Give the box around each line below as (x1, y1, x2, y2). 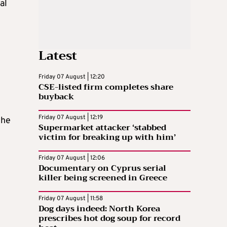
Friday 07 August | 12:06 (39, 154, 105, 162)
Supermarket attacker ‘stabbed (39, 120, 166, 135)
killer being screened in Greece (39, 170, 167, 185)
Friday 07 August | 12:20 (39, 72, 105, 81)
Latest (39, 45, 77, 66)
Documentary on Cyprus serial (39, 161, 166, 175)
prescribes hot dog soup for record (39, 211, 180, 225)
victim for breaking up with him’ (39, 130, 176, 144)
